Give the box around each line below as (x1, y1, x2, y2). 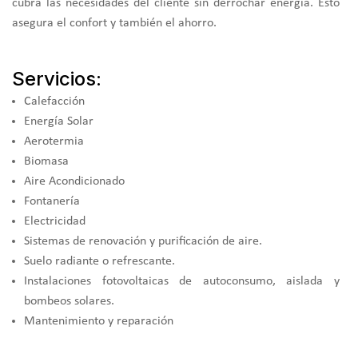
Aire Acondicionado (24, 174, 125, 188)
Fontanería (24, 194, 80, 208)
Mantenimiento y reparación (24, 314, 173, 328)
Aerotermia (24, 134, 84, 148)
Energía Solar (24, 114, 93, 128)
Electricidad (24, 214, 86, 228)
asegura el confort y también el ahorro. (12, 16, 217, 30)
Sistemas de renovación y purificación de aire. (24, 234, 262, 248)
